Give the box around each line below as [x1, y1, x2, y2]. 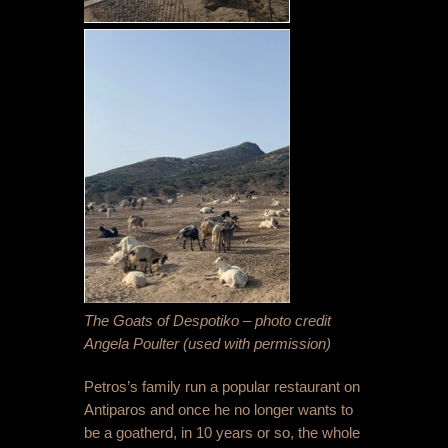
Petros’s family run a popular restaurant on [84, 378, 360, 396]
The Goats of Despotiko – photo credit [84, 312, 331, 330]
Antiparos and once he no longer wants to [84, 401, 353, 419]
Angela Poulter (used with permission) [84, 335, 331, 353]
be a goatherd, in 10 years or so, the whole [84, 424, 360, 442]
